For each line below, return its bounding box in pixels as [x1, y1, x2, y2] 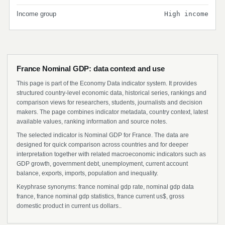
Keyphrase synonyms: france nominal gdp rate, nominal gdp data [17, 183, 194, 190]
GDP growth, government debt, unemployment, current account [17, 160, 188, 167]
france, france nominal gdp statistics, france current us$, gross [17, 193, 184, 200]
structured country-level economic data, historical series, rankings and [17, 89, 206, 96]
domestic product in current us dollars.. [17, 202, 122, 209]
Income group [17, 10, 56, 18]
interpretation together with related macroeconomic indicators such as [17, 151, 206, 158]
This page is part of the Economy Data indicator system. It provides [17, 80, 197, 87]
